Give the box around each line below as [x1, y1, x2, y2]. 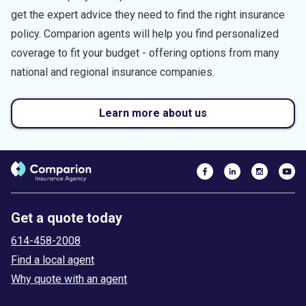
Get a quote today [11, 209, 122, 226]
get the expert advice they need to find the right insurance [11, 8, 285, 21]
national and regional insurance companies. [11, 65, 214, 79]
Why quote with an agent [11, 272, 127, 286]
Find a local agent [11, 253, 94, 266]
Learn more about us [99, 106, 207, 120]
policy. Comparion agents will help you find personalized [11, 27, 279, 40]
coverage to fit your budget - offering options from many [11, 46, 279, 59]
